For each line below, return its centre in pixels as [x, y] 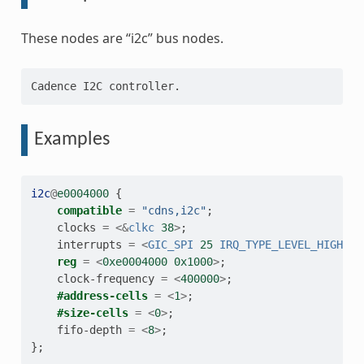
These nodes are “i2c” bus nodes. [122, 39]
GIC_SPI [170, 245]
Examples [71, 140]
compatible [89, 210]
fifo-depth [89, 330]
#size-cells [92, 313]
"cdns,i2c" [173, 210]
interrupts [89, 245]
